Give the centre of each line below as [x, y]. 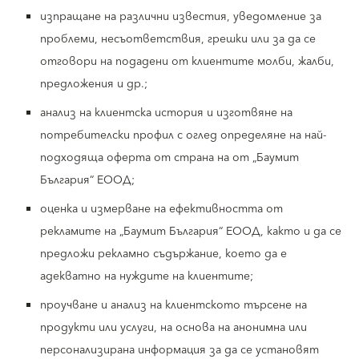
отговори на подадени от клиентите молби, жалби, [187, 62]
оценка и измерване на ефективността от [161, 209]
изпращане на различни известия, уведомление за [181, 17]
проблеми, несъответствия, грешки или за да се [178, 39]
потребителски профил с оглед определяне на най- [183, 135]
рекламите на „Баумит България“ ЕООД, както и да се [191, 232]
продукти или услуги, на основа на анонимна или [173, 328]
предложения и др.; [94, 84]
